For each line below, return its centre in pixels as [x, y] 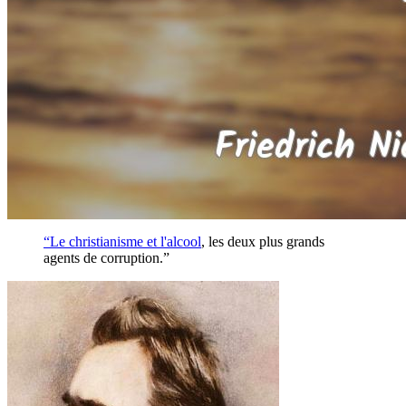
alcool [184, 241]
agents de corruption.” [106, 257]
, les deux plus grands [263, 241]
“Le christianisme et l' [105, 241]
